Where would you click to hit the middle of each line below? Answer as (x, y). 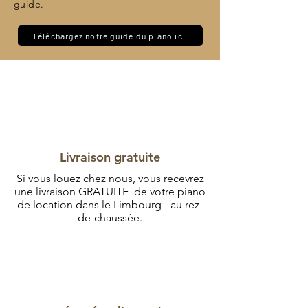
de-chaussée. (110, 218)
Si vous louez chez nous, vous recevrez (110, 178)
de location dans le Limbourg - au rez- (110, 205)
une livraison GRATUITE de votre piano (110, 191)
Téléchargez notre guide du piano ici (109, 36)
